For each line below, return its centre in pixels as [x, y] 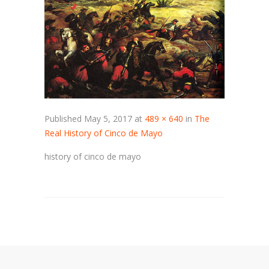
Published [64, 118]
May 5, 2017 [108, 118]
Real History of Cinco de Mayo [104, 133]
